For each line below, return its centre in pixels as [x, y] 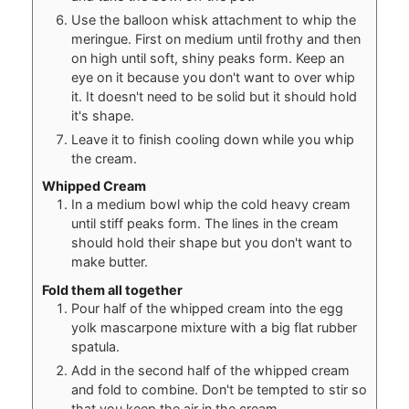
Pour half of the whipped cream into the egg [207, 308]
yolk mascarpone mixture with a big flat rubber [214, 327]
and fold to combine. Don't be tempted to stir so [219, 389]
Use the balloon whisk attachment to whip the [213, 19]
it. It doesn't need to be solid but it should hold [214, 96]
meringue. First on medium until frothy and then [215, 38]
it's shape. [102, 115]
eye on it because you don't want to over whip [213, 77]
